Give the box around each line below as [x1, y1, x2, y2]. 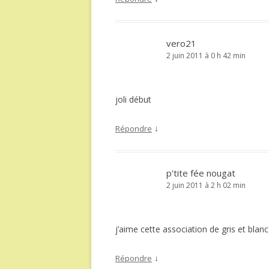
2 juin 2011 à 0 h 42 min [166, 50, 246, 61]
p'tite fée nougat [166, 167, 235, 179]
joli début [115, 94, 151, 105]
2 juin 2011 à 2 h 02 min [166, 180, 246, 190]
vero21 [166, 37, 196, 49]
